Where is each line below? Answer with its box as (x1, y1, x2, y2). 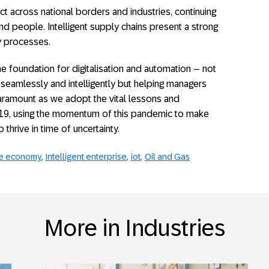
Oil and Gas (145, 152, 190, 162)
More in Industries (44, 215, 225, 241)
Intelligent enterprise (46, 152, 127, 162)
